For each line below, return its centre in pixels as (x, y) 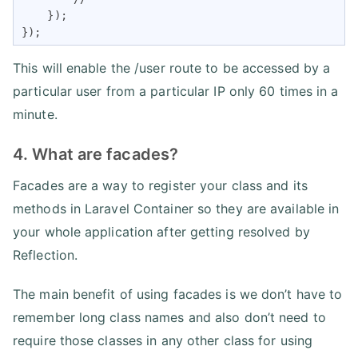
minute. (35, 114)
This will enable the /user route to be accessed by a (172, 68)
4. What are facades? (95, 154)
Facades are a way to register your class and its (160, 185)
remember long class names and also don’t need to (169, 317)
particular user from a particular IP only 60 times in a (176, 91)
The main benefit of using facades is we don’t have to (178, 294)
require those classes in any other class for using (163, 340)
